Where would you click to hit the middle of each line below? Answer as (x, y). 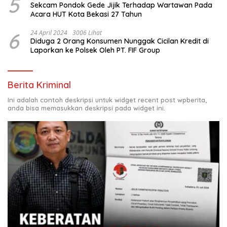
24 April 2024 (49, 33)
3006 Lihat (87, 33)
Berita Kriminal (39, 85)
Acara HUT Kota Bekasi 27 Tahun (86, 14)
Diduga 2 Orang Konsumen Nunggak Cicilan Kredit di (120, 41)
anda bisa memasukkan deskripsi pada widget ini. (86, 108)
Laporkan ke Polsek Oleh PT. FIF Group (95, 50)
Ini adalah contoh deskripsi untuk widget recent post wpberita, (107, 100)
